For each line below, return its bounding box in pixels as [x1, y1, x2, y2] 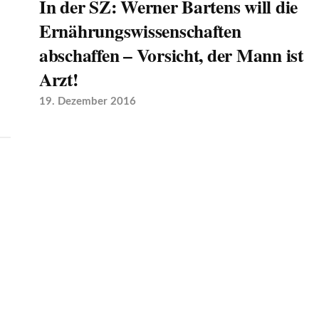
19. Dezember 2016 [38, 96, 136, 108]
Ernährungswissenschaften [38, 17, 241, 45]
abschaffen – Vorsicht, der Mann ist [38, 41, 303, 69]
